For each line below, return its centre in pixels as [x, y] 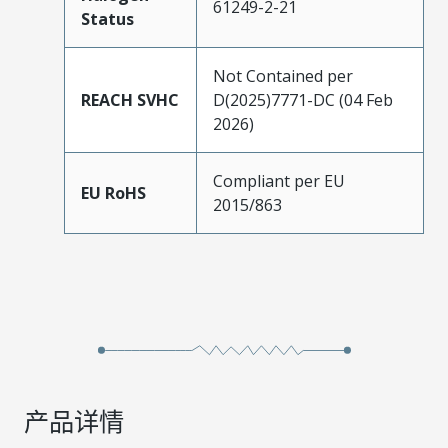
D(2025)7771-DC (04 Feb [303, 99]
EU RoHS [113, 192]
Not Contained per [283, 75]
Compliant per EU [279, 180]
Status [107, 18]
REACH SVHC [130, 99]
